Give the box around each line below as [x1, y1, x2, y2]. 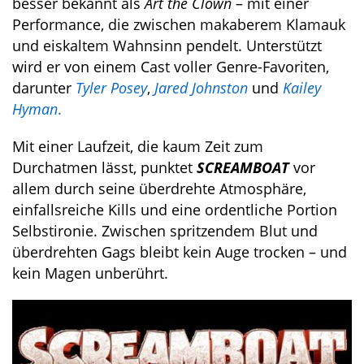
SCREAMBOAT [197, 157, 289, 177]
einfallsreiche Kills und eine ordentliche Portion [12, 199, 337, 219]
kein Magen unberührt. [12, 262, 168, 283]
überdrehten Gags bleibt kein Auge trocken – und [12, 241, 347, 262]
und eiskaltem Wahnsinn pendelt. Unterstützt [12, 35, 322, 55]
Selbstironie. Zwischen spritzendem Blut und [12, 220, 318, 240]
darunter [12, 77, 76, 97]
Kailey [283, 77, 321, 97]
